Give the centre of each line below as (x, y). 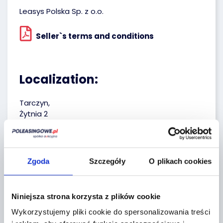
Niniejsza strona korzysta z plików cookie (86, 196)
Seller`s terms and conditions (95, 36)
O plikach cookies (180, 161)
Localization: (59, 80)
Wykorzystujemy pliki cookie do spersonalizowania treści (111, 212)
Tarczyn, (35, 103)
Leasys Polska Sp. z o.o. (61, 11)
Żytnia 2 (34, 114)
